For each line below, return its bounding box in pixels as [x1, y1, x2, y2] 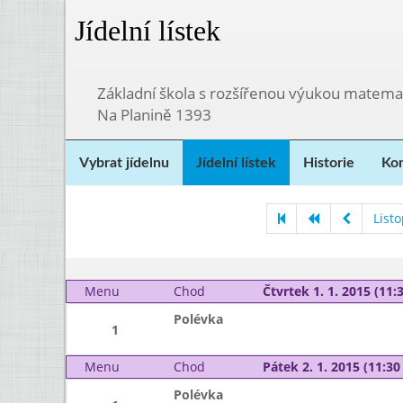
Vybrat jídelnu [79, 156, 169, 170]
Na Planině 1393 [97, 104, 211, 125]
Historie [303, 156, 354, 170]
